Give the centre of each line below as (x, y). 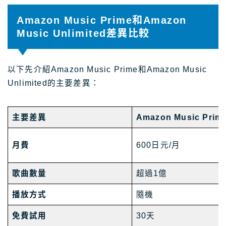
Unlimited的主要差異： (53, 83)
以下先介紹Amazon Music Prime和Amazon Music (107, 70)
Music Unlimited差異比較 (83, 34)
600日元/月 (158, 145)
